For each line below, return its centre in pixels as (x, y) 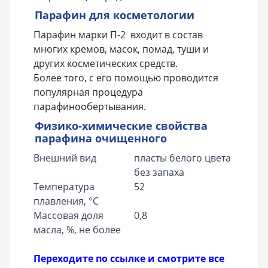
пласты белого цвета (182, 158)
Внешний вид (65, 158)
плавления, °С (66, 201)
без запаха (159, 173)
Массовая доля (68, 216)
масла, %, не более (77, 230)
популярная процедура (88, 92)
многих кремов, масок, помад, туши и (121, 49)
